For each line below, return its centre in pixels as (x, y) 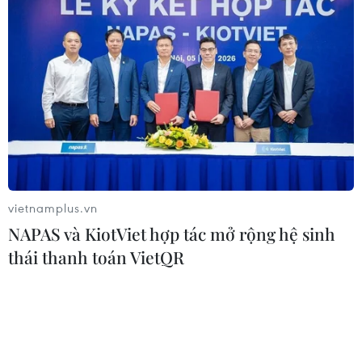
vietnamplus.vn (53, 207)
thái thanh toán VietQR (96, 257)
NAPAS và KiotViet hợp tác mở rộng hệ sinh (172, 233)
